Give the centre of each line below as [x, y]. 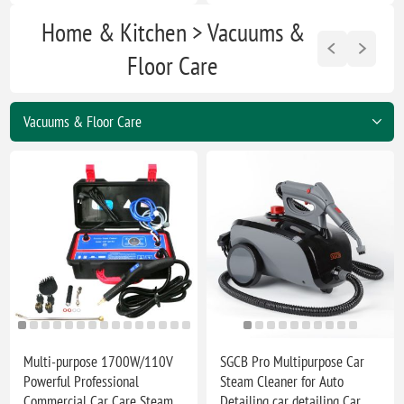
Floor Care [173, 65]
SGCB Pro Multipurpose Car [293, 361]
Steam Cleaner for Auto [282, 381]
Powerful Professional [82, 381]
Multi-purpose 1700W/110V [99, 361]
